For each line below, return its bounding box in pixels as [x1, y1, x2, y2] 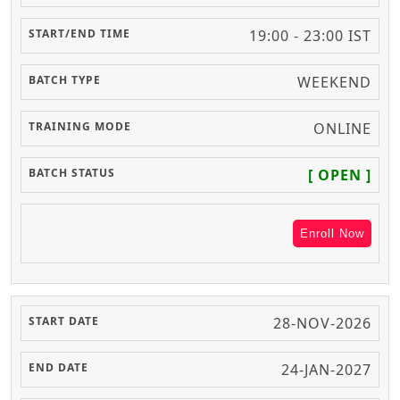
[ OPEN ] [308, 165, 371, 186]
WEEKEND [297, 72, 371, 93]
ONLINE [313, 119, 371, 139]
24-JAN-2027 [281, 360, 371, 380]
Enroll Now [300, 227, 364, 241]
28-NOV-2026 [273, 313, 371, 334]
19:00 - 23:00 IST [249, 26, 371, 46]
